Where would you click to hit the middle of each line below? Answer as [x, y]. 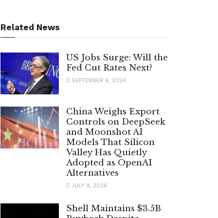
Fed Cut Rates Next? [109, 68]
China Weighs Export [113, 112]
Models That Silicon [110, 143]
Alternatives [92, 173]
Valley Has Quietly [106, 153]
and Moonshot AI [105, 132]
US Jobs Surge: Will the [117, 58]
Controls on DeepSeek [116, 122]
